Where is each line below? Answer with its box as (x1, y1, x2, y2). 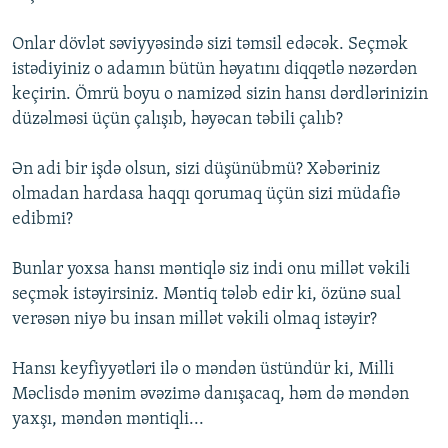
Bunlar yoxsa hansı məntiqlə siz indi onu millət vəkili (12, 260, 410, 280)
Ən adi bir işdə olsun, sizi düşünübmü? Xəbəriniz (12, 160, 380, 180)
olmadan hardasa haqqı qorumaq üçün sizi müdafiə (12, 185, 400, 205)
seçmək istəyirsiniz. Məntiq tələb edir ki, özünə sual (12, 285, 401, 305)
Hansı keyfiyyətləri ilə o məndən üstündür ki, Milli (12, 360, 394, 380)
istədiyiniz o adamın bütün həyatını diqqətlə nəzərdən (12, 60, 417, 80)
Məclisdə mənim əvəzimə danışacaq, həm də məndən (12, 385, 409, 405)
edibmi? (12, 210, 73, 230)
